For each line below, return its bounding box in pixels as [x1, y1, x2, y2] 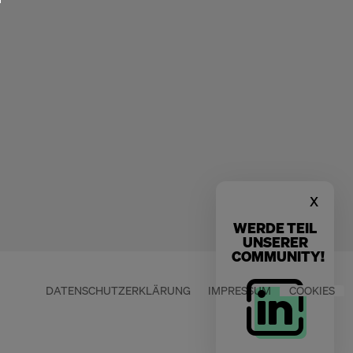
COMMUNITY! [232, 247, 325, 266]
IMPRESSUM [207, 282, 271, 298]
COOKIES [288, 282, 335, 298]
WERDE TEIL [233, 218, 317, 237]
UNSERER [242, 232, 308, 251]
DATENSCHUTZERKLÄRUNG [45, 282, 191, 298]
